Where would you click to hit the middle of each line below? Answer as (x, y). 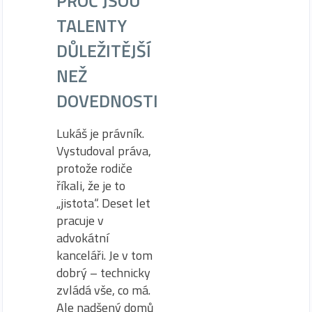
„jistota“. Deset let (103, 203)
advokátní (83, 238)
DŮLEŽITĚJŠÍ (104, 51)
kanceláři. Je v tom (104, 256)
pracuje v (80, 221)
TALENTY (92, 26)
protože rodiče (94, 169)
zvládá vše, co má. (103, 290)
